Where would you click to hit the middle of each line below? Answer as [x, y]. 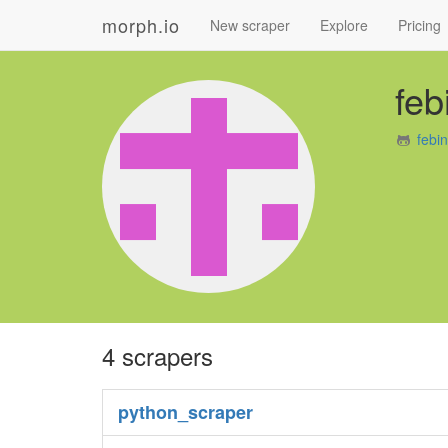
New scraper [250, 25]
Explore [344, 25]
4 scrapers [157, 355]
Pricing [419, 25]
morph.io [141, 25]
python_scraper [185, 412]
